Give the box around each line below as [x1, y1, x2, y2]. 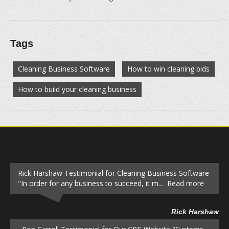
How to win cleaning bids [127, 64, 210, 74]
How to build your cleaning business [18, 84, 136, 94]
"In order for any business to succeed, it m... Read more [18, 178, 204, 188]
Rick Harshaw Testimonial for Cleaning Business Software [18, 168, 209, 178]
